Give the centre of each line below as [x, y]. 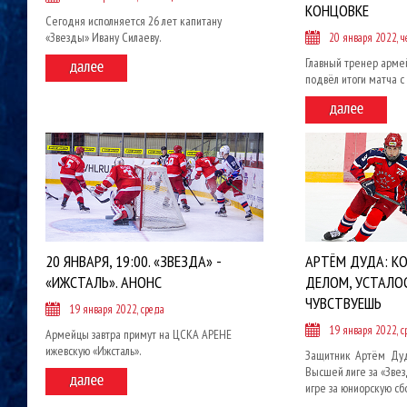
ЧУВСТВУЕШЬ [343, 303]
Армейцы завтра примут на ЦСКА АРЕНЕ [139, 334]
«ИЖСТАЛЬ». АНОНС [104, 282]
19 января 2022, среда [117, 309]
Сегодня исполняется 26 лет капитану [134, 21]
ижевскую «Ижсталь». [93, 351]
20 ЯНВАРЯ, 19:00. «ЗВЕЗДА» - [133, 261]
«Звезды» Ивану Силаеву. [103, 37]
